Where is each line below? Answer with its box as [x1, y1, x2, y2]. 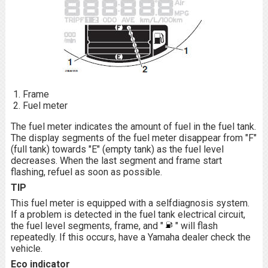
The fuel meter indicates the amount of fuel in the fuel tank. [10, 121, 256, 132]
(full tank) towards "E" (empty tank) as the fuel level [10, 144, 224, 155]
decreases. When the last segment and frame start [10, 155, 222, 166]
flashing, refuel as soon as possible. [10, 166, 162, 178]
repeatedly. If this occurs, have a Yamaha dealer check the [10, 232, 251, 243]
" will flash [172, 220, 218, 232]
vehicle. [10, 243, 42, 254]
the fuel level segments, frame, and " [10, 220, 166, 232]
